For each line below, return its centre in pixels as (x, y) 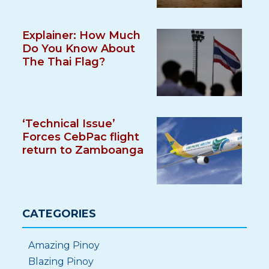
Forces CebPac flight (81, 137)
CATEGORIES (59, 214)
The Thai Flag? (64, 62)
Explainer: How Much (82, 35)
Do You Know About (79, 49)
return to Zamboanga (83, 150)
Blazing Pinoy (61, 261)
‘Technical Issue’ (69, 124)
